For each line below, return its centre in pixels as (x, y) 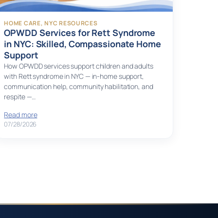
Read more (21, 115)
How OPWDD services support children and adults (79, 66)
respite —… (20, 97)
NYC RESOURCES (71, 23)
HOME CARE (22, 23)
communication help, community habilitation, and (79, 87)
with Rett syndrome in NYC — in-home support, (74, 76)
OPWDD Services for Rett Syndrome (80, 33)
